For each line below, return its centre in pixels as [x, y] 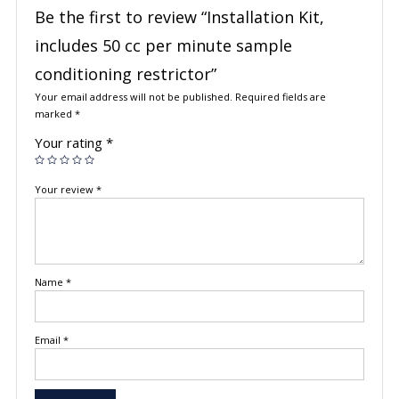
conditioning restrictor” [125, 74]
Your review [65, 190]
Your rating [70, 143]
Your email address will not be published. [133, 97]
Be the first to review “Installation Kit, [179, 17]
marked [54, 114]
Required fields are [280, 97]
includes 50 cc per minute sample [163, 46]
